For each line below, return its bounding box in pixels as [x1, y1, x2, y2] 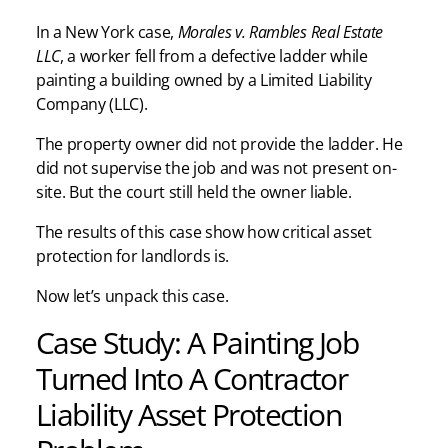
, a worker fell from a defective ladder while [60, 45, 368, 68]
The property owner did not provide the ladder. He [36, 133, 403, 156]
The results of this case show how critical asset [36, 221, 372, 244]
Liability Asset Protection [36, 393, 342, 436]
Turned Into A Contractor [36, 357, 348, 400]
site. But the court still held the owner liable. [36, 181, 356, 204]
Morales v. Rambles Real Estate [177, 21, 384, 44]
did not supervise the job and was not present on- [36, 157, 397, 180]
